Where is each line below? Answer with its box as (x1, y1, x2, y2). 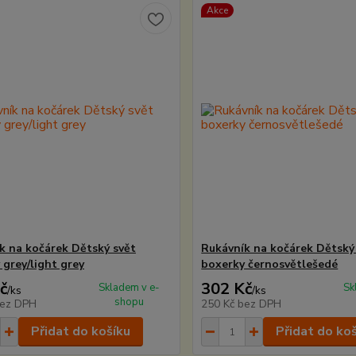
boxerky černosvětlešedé (201, 257, 339, 272)
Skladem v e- (98, 281, 160, 295)
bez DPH (238, 296, 282, 311)
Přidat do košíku (30, 323, 130, 340)
